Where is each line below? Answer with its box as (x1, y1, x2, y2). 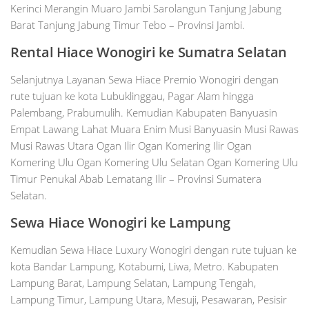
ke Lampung (150, 213, 231, 232)
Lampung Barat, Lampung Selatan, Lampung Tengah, (10, 276, 256, 290)
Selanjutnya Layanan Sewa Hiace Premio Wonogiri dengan (10, 72, 279, 87)
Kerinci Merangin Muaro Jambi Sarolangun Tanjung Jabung (10, 1, 281, 16)
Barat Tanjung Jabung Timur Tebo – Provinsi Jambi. (10, 18, 245, 32)
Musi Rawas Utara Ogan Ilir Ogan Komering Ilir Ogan (10, 139, 252, 153)
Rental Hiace (10, 43, 97, 62)
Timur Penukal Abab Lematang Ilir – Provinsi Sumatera (10, 172, 261, 186)
